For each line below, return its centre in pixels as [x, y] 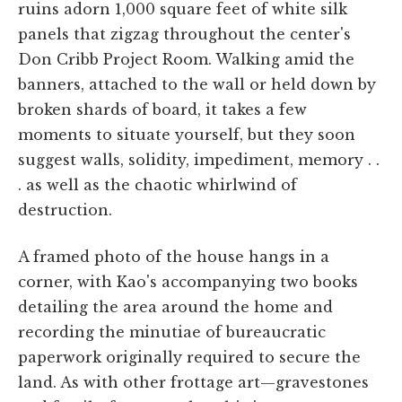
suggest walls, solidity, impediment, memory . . [199, 159]
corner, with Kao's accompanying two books [188, 281]
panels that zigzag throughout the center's [184, 34]
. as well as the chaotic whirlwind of [157, 184]
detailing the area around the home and [175, 306]
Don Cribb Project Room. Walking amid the [186, 59]
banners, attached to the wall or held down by [197, 84]
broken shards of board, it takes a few [162, 109]
